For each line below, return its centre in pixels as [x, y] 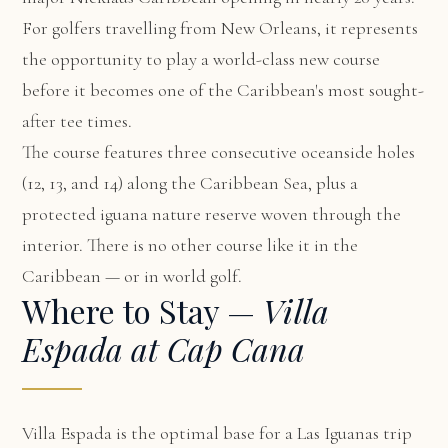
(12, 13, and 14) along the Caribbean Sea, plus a [190, 183]
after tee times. [77, 121]
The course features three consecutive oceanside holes [219, 152]
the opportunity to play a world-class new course [201, 59]
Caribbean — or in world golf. [132, 276]
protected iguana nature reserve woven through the [212, 214]
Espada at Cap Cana [164, 348]
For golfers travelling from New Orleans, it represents [220, 28]
